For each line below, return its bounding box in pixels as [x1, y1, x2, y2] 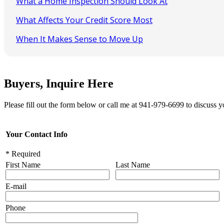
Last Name [115, 160, 150, 169]
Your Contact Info [5, 129, 67, 138]
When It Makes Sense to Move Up [16, 33, 143, 44]
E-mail [5, 182, 26, 191]
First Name [5, 160, 40, 169]
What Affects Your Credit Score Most [16, 14, 152, 25]
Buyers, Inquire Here [4, 77, 113, 90]
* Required [5, 149, 40, 158]
